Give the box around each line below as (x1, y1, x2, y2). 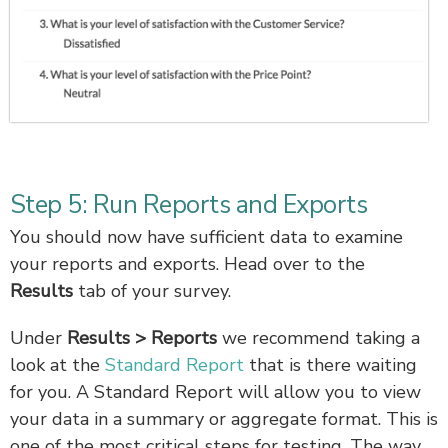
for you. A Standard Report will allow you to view (10, 379, 421, 404)
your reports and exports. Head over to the (10, 251, 365, 276)
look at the (10, 352, 105, 377)
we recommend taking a (217, 325, 420, 350)
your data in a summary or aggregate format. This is (10, 406, 438, 431)
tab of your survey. (78, 278, 231, 303)
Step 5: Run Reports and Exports (10, 187, 368, 222)
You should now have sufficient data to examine (10, 224, 403, 249)
